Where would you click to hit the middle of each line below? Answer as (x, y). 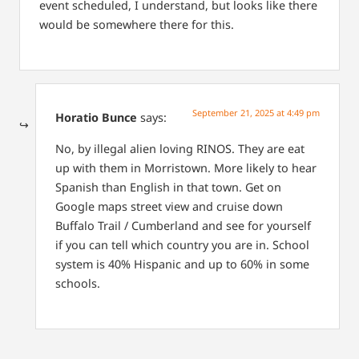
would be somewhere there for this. (137, 24)
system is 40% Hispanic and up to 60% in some (182, 264)
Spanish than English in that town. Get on (168, 187)
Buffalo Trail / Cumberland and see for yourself (183, 225)
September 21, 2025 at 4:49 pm (256, 113)
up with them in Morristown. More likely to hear (186, 167)
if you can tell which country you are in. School (182, 244)
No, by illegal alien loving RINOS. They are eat (180, 148)
